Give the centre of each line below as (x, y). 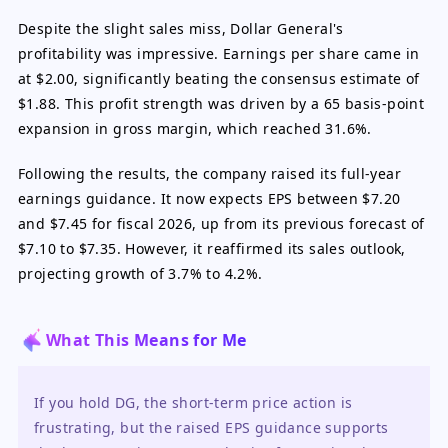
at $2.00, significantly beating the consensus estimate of (219, 78)
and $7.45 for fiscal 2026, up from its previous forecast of (221, 223)
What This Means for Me (146, 339)
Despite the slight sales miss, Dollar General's (181, 28)
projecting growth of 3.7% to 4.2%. (140, 273)
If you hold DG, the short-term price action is (193, 402)
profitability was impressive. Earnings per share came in (219, 53)
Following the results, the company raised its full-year (209, 173)
